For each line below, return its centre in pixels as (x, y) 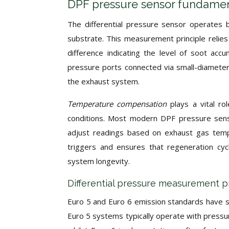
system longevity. (99, 161)
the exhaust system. (104, 81)
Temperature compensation (119, 104)
